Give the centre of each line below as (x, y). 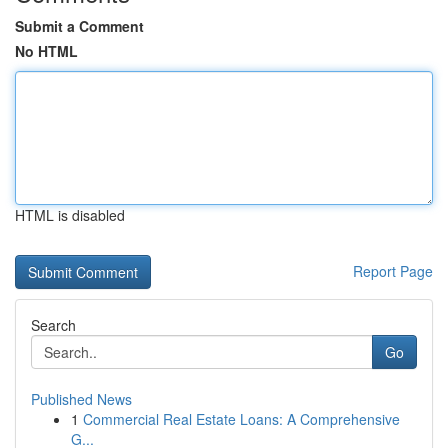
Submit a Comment (79, 26)
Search (53, 325)
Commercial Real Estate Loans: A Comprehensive (241, 419)
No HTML (46, 51)
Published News (81, 399)
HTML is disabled (70, 215)
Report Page (393, 271)
